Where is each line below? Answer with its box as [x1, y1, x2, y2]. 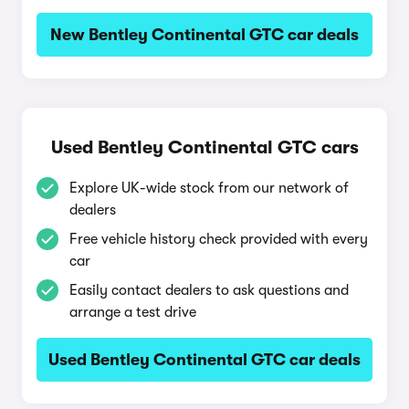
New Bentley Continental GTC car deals [50, 26, 359, 44]
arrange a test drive [69, 304, 196, 320]
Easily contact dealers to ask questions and [69, 282, 349, 299]
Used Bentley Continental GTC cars [50, 137, 359, 158]
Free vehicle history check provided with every [69, 231, 368, 247]
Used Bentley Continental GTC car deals [48, 351, 361, 369]
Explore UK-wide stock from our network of [69, 180, 349, 196]
